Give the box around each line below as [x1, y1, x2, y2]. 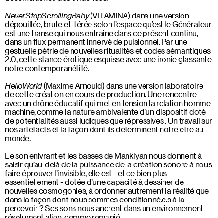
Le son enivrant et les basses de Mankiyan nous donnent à [5, 151, 202, 160]
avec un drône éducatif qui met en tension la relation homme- [5, 98, 214, 108]
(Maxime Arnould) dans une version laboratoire [42, 81, 203, 90]
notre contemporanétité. [5, 63, 89, 73]
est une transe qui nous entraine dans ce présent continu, [5, 28, 198, 37]
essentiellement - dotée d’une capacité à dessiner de [5, 177, 184, 186]
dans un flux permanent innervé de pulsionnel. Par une [5, 37, 187, 46]
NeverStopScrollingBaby [5, 11, 89, 20]
